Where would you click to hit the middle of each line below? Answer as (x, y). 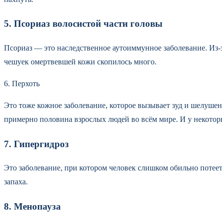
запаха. (17, 182)
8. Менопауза (34, 207)
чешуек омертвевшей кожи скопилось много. (80, 62)
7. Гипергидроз (38, 144)
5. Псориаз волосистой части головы (83, 24)
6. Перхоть (23, 83)
